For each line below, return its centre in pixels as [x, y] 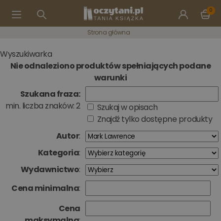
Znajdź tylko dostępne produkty [155, 119]
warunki [110, 78]
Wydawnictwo [50, 169]
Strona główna [109, 32]
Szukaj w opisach [127, 107]
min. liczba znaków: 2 [43, 106]
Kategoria [58, 153]
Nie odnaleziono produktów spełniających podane [110, 66]
